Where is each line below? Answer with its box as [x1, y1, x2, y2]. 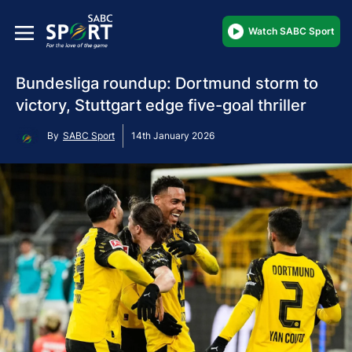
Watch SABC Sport [248, 24, 335, 37]
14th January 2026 [131, 129, 214, 141]
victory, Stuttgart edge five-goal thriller [16, 95, 306, 115]
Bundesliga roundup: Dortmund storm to [16, 73, 318, 93]
